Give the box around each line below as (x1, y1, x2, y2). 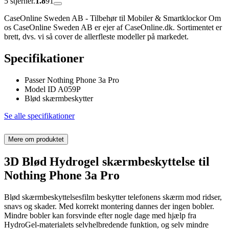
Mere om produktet (8, 135, 64, 143)
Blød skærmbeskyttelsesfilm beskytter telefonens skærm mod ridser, (4, 192, 222, 201)
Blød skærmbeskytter (25, 94, 93, 103)
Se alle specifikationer (4, 111, 75, 121)
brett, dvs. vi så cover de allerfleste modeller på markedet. (4, 32, 189, 41)
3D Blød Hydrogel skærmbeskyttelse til (4, 154, 210, 168)
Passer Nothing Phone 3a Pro (25, 76, 119, 85)
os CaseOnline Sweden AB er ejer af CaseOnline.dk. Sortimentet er (4, 23, 222, 32)
